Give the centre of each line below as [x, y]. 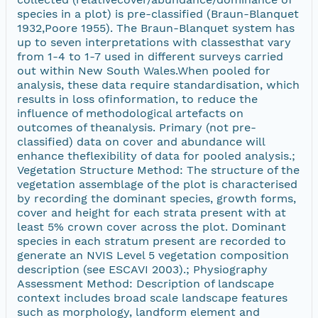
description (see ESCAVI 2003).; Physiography [142, 269]
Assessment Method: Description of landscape [146, 283]
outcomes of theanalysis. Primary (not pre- [137, 127]
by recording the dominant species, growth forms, [157, 198]
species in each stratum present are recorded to [152, 241]
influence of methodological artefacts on [130, 113]
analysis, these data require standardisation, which [158, 84]
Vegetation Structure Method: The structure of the [158, 170]
